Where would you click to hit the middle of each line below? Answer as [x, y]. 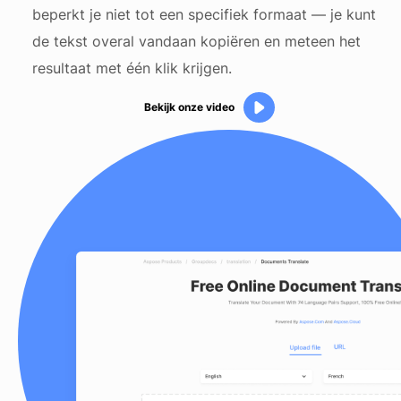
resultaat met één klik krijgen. [132, 68]
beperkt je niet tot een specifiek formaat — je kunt [204, 14]
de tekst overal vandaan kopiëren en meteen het [196, 41]
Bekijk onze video [190, 107]
